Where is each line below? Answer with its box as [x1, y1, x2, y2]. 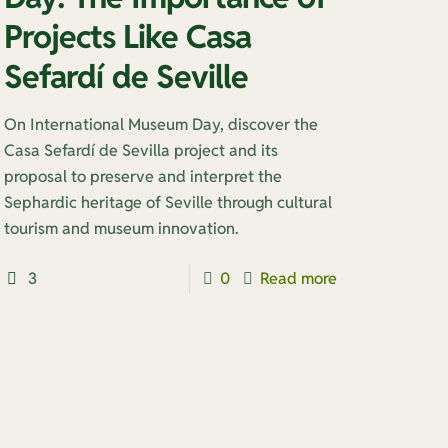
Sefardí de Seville [3, 56, 248, 97]
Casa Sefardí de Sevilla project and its [3, 140, 278, 161]
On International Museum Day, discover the [3, 114, 318, 135]
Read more [260, 268, 338, 289]
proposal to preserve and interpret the [3, 166, 282, 187]
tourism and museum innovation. [3, 218, 238, 239]
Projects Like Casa [3, 16, 251, 57]
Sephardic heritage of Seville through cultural [3, 192, 332, 213]
